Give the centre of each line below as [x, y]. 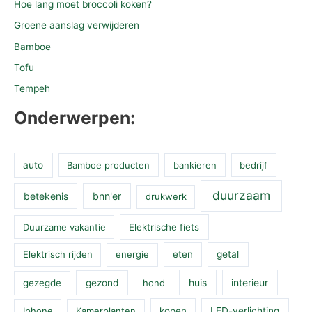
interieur [250, 283]
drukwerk [166, 197]
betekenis [46, 196]
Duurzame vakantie [64, 227]
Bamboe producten [109, 165]
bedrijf [254, 165]
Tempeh [32, 89]
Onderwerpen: [75, 118]
